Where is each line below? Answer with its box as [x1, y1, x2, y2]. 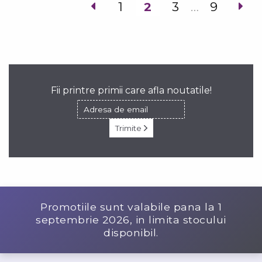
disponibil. [104, 226, 158, 239]
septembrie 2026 [36, 213, 130, 226]
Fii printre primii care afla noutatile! [50, 84, 212, 96]
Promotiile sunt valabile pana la [40, 200, 218, 213]
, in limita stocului [129, 213, 226, 226]
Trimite [115, 123, 144, 133]
